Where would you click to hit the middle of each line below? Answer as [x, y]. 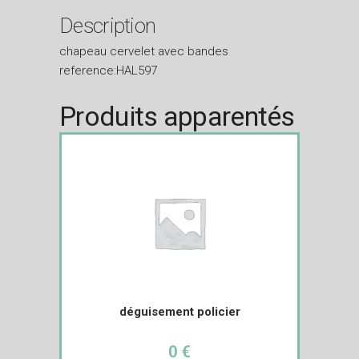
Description [108, 25]
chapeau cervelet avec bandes [144, 51]
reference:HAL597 [108, 70]
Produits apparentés [177, 116]
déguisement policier [179, 311]
